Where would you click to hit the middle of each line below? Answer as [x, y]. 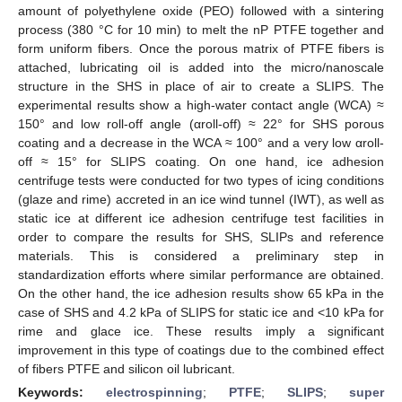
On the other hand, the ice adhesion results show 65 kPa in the [201, 293]
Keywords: [62, 392]
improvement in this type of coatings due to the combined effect [201, 350]
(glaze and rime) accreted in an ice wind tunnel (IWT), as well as [201, 199]
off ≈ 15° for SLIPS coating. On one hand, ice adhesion [201, 161]
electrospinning [154, 392]
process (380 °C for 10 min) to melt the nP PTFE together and [201, 29]
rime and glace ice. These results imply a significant [201, 331]
